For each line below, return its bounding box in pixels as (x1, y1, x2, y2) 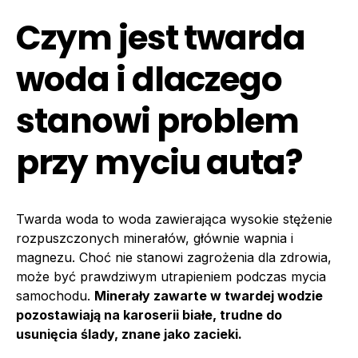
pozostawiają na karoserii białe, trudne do (16, 306, 282, 323)
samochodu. (16, 287, 94, 304)
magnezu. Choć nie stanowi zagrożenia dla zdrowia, (16, 249, 332, 265)
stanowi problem (16, 97, 300, 145)
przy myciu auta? (16, 138, 303, 186)
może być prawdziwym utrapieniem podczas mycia (16, 268, 326, 284)
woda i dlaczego (16, 55, 283, 103)
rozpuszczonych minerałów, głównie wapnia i (16, 229, 293, 246)
